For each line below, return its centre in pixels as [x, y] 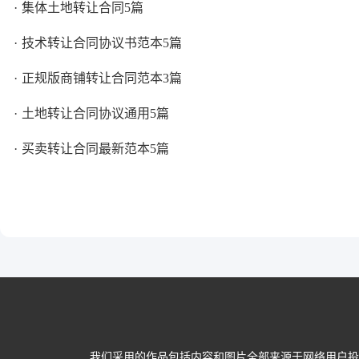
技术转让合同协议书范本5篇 [102, 43]
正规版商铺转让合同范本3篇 [102, 78]
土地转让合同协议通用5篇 [95, 113]
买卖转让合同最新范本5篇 [95, 149]
